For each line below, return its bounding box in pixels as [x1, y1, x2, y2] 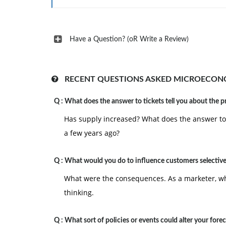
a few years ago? [64, 128, 120, 138]
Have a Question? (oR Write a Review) [70, 36, 189, 43]
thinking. [64, 188, 94, 197]
